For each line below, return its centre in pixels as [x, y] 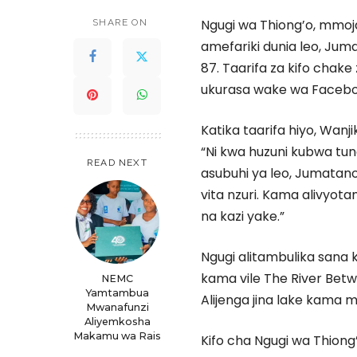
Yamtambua [117, 292]
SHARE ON [120, 22]
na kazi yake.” [243, 216]
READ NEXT [117, 162]
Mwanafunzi [117, 307]
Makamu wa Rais [117, 335]
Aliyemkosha [117, 321]
